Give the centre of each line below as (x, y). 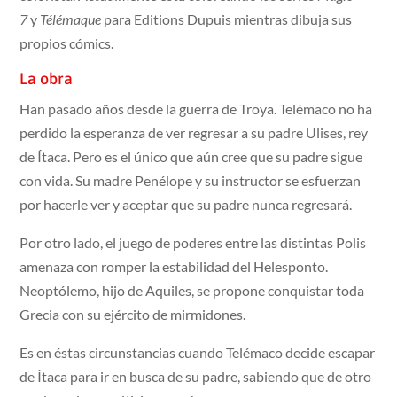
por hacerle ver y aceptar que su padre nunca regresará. (186, 204)
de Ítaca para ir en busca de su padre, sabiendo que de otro (196, 376)
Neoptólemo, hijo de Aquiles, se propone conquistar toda (192, 290)
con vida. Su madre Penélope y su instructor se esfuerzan (191, 180)
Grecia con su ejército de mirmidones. (133, 314)
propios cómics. (67, 43)
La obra (47, 78)
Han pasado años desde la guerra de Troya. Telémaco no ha (196, 108)
